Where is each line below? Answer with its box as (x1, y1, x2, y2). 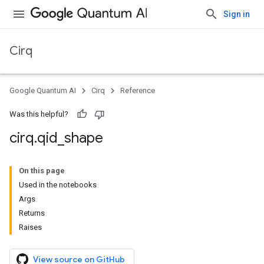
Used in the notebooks (19, 180, 97, 189)
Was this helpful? (9, 110, 68, 118)
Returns (19, 209, 45, 217)
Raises (19, 223, 42, 232)
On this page (19, 166, 65, 175)
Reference (120, 86, 155, 95)
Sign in (223, 9, 250, 19)
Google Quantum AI (9, 86, 76, 95)
